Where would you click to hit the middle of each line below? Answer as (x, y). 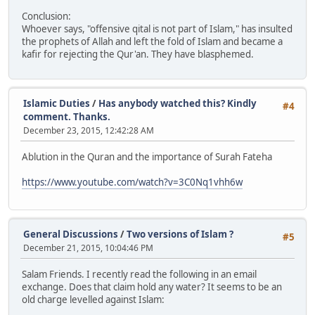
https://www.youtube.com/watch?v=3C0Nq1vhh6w (132, 182)
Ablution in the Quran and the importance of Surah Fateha (147, 157)
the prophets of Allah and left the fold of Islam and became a (152, 41)
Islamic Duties (57, 103)
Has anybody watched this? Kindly (178, 103)
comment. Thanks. (67, 116)
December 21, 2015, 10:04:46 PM (88, 247)
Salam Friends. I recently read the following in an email (139, 275)
